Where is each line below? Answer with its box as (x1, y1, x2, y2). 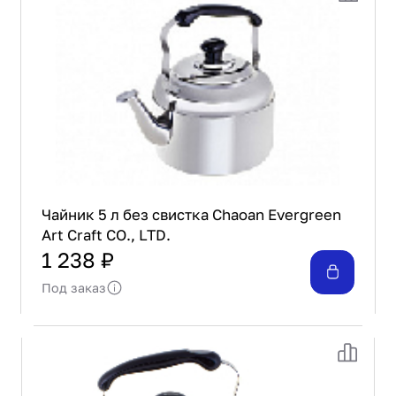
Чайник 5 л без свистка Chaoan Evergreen (41, 206, 341, 225)
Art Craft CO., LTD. (41, 226, 171, 245)
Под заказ (41, 280, 106, 296)
